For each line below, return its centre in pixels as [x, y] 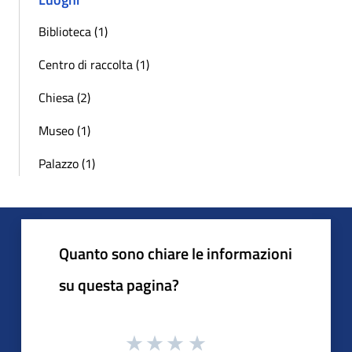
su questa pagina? [119, 284]
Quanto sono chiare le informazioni [176, 253]
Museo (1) [64, 130]
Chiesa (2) [64, 97]
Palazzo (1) [67, 163]
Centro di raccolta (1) [94, 64]
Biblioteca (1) [73, 31]
